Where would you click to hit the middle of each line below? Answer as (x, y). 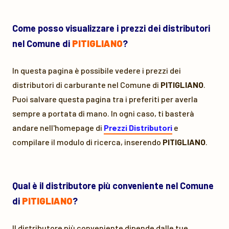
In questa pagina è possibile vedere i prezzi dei (97, 70)
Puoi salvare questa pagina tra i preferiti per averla (105, 99)
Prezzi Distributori (138, 128)
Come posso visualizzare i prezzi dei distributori (111, 28)
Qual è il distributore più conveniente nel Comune (113, 186)
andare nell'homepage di (58, 128)
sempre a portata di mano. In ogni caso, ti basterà (103, 113)
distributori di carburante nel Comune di (86, 85)
